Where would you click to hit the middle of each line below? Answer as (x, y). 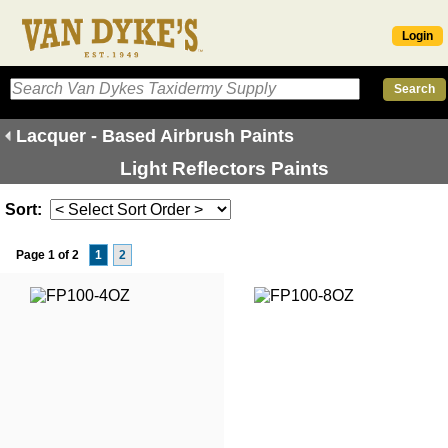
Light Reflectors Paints (224, 168)
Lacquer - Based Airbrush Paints (155, 135)
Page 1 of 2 (47, 254)
